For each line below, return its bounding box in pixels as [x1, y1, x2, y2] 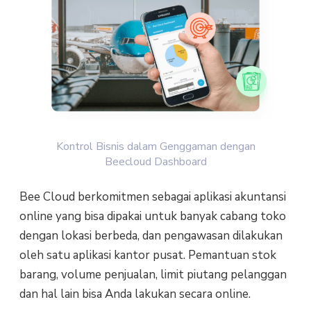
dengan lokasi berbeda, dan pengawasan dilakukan [19, 228, 283, 244]
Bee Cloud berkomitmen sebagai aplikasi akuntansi [19, 189, 286, 205]
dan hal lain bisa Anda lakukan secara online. [19, 286, 251, 303]
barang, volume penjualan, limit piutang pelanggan [19, 267, 287, 283]
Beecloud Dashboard [104, 153, 207, 169]
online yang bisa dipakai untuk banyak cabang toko [19, 208, 286, 225]
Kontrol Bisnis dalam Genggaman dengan [56, 138, 255, 154]
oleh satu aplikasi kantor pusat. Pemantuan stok [19, 247, 276, 264]
